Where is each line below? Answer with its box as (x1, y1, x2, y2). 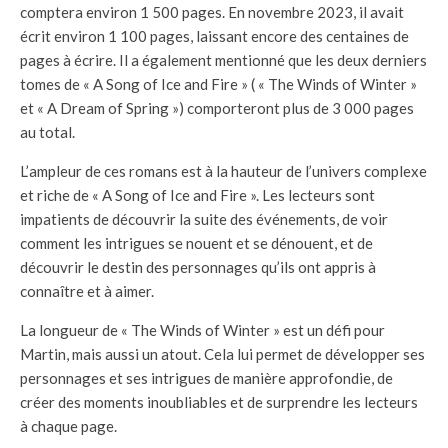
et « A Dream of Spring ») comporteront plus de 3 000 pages (20, 99, 414, 118)
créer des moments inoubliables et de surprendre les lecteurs (20, 393, 418, 412)
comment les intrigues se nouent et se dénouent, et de (20, 234, 373, 253)
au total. (20, 123, 75, 142)
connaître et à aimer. (20, 282, 154, 301)
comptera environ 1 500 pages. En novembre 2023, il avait (20, 3, 404, 22)
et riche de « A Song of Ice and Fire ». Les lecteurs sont (20, 186, 375, 205)
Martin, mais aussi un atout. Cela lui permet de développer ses (20, 345, 425, 364)
